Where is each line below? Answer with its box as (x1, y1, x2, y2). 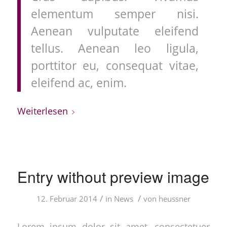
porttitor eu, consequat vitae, (30, 57, 199, 73)
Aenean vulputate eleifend (30, 23, 199, 39)
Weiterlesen (17, 104, 68, 118)
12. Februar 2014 (36, 193, 97, 204)
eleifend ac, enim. (30, 74, 127, 91)
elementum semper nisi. (30, 6, 199, 22)
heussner (158, 193, 191, 204)
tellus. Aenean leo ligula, (30, 40, 199, 56)
